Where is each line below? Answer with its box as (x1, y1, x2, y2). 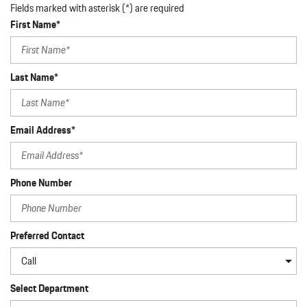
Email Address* (10, 122, 75, 138)
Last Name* (10, 69, 58, 86)
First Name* (10, 16, 60, 33)
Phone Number (10, 175, 72, 191)
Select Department (10, 280, 88, 297)
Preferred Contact (10, 228, 84, 244)
